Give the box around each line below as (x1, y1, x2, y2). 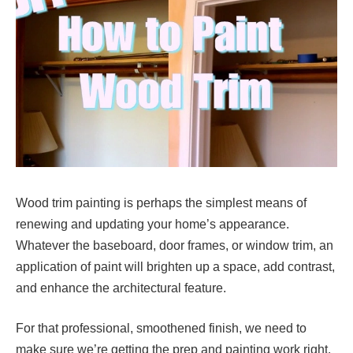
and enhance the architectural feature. (16, 281, 226, 295)
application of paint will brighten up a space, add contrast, (16, 259, 335, 273)
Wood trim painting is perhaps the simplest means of (16, 195, 307, 210)
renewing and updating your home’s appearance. (16, 217, 289, 231)
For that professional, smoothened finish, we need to (16, 321, 307, 336)
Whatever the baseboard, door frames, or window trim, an (16, 238, 333, 252)
